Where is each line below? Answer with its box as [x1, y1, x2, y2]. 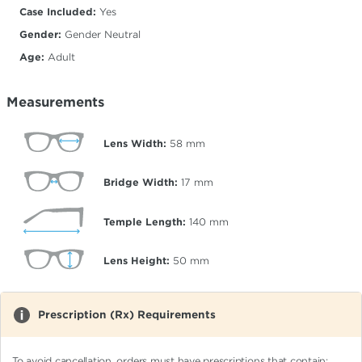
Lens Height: [103, 254, 170, 267]
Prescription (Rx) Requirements [37, 309, 216, 322]
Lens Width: [103, 137, 166, 149]
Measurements [6, 95, 104, 110]
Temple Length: [103, 215, 186, 228]
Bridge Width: [103, 176, 178, 189]
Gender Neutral [61, 28, 141, 40]
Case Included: [19, 6, 96, 18]
